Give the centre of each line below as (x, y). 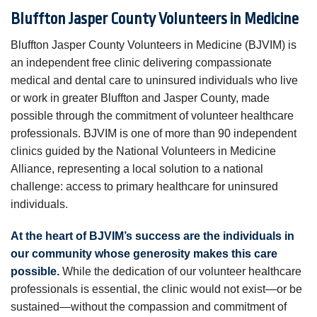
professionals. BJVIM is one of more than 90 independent (154, 133)
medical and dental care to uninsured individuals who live (154, 80)
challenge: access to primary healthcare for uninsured (144, 186)
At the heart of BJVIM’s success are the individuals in (152, 236)
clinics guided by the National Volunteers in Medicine (143, 151)
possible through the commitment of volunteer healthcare (152, 115)
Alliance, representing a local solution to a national (137, 168)
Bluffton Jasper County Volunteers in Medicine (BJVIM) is (154, 45)
